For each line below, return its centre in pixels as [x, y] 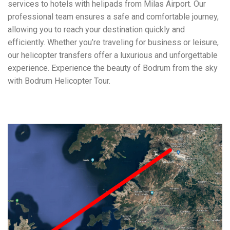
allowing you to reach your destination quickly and [96, 29]
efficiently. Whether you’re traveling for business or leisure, [113, 42]
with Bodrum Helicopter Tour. [59, 81]
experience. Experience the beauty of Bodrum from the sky [113, 68]
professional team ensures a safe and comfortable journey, [113, 16]
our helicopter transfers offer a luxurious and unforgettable [113, 55]
